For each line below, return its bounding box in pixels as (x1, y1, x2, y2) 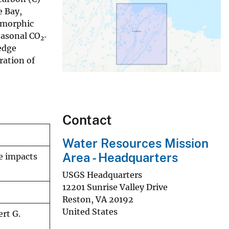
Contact (62, 112, 112, 128)
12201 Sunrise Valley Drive (62, 181, 168, 192)
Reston (62, 194, 91, 204)
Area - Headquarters (62, 150, 178, 165)
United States (62, 206, 118, 217)
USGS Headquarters (62, 169, 142, 180)
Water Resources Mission (62, 136, 209, 151)
